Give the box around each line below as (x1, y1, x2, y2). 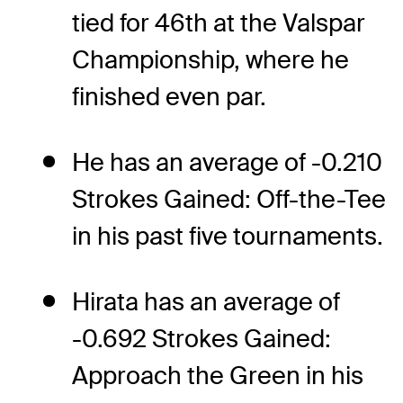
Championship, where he (72, 44, 349, 76)
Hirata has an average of (72, 286, 340, 318)
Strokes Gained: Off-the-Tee (72, 184, 386, 216)
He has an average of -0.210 (72, 147, 382, 179)
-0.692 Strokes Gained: (72, 323, 331, 355)
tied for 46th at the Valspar (72, 7, 365, 40)
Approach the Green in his (72, 360, 363, 392)
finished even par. (72, 81, 266, 113)
